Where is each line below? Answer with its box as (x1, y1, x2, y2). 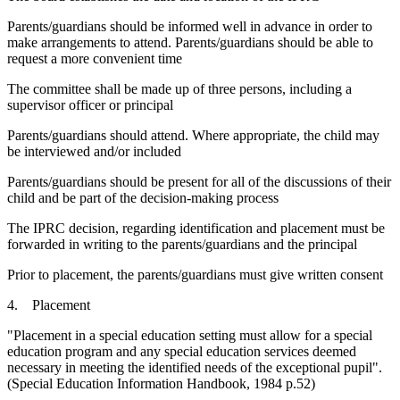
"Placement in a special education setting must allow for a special (7, 328, 372, 344)
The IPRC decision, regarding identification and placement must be (7, 221, 385, 237)
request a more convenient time (7, 51, 182, 67)
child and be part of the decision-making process (7, 190, 279, 206)
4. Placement (7, 297, 90, 313)
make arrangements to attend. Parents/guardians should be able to (7, 35, 373, 51)
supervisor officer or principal (7, 97, 173, 113)
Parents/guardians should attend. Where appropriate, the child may (7, 128, 379, 144)
